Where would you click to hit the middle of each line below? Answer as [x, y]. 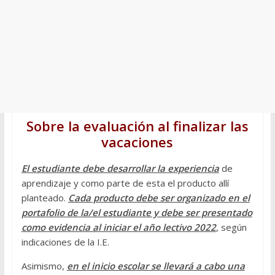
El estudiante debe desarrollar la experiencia [120, 168]
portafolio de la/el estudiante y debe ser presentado [137, 213]
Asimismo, [44, 266]
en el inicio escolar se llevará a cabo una [156, 266]
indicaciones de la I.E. [65, 242]
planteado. [45, 198]
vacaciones [137, 142]
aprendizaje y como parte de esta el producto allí [125, 183]
